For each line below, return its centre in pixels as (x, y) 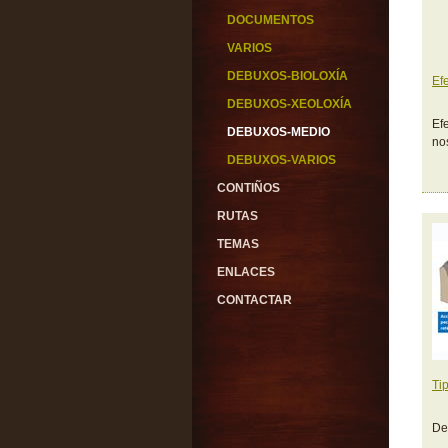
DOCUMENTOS (270, 20)
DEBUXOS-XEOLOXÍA (289, 104)
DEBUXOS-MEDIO (278, 132)
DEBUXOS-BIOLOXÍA (287, 76)
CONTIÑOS (248, 188)
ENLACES (246, 272)
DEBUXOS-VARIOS (281, 160)
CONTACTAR (254, 300)
